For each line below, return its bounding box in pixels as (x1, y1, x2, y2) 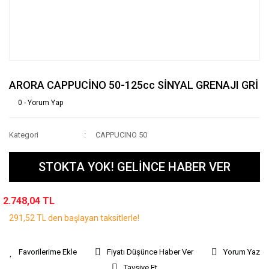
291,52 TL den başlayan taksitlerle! (9, 213, 139, 223)
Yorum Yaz (223, 247, 260, 256)
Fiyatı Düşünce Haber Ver (106, 247, 193, 256)
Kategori (9, 130, 38, 139)
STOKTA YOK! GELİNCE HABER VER (38, 160, 231, 174)
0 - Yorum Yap (18, 98, 63, 107)
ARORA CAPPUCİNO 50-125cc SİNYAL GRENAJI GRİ (9, 79, 258, 91)
